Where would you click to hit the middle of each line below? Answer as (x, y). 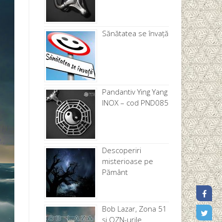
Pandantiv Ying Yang (135, 92)
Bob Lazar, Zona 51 (134, 209)
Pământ (115, 172)
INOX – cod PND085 (135, 103)
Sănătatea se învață (135, 33)
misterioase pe (127, 161)
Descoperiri (121, 150)
